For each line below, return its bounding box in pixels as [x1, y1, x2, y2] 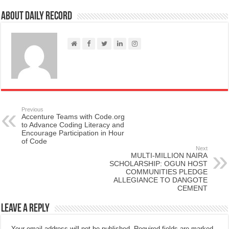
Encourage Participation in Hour [21, 128, 125, 137]
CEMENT [177, 184, 208, 192]
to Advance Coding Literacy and [21, 120, 125, 129]
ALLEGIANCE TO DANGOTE [113, 175, 208, 184]
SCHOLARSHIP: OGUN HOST [109, 159, 208, 168]
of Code [21, 136, 48, 145]
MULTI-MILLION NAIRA [130, 151, 208, 159]
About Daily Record [1, 10, 73, 22]
